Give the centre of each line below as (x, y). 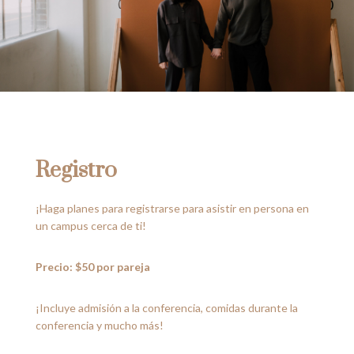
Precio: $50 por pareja (92, 267)
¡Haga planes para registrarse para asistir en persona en (172, 209)
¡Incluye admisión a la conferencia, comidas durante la (166, 308)
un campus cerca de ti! (90, 226)
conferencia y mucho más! (99, 326)
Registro (76, 171)
